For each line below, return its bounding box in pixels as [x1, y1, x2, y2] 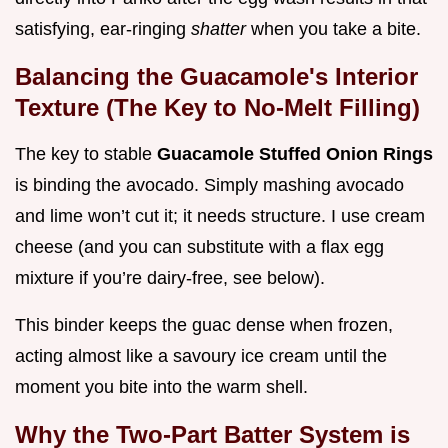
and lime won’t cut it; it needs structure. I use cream [15, 206, 425, 227]
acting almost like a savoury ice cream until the [15, 346, 387, 367]
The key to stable [15, 144, 157, 165]
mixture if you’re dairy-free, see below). [15, 268, 325, 289]
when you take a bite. [251, 19, 421, 40]
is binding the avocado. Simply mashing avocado [15, 175, 404, 196]
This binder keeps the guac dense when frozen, [15, 315, 393, 336]
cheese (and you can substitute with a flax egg [15, 237, 384, 258]
